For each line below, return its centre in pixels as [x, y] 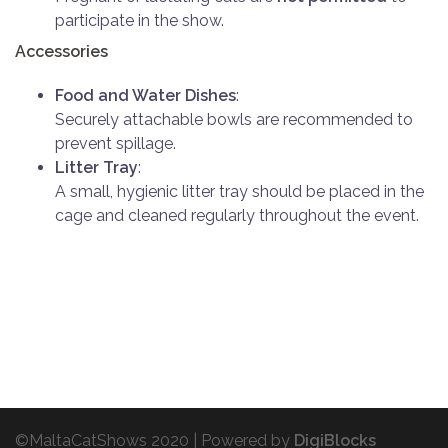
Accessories [61, 51]
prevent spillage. [115, 143]
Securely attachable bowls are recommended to [234, 119]
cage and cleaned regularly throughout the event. [237, 215]
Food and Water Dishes [145, 95]
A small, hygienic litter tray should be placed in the [239, 191]
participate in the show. [139, 20]
